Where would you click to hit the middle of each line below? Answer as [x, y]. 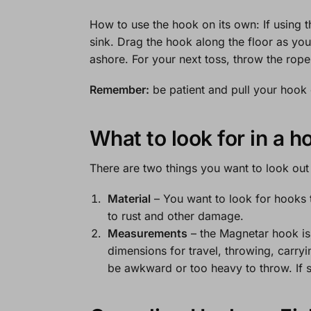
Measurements [147, 234]
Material [129, 199]
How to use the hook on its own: [176, 24]
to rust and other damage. [175, 216]
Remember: [119, 90]
